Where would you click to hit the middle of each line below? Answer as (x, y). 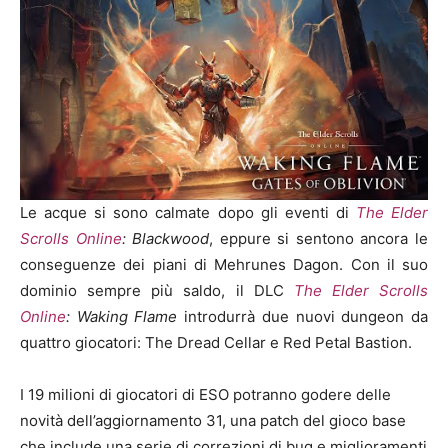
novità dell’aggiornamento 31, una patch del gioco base (213, 421)
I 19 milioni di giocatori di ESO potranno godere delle (205, 395)
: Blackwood (165, 239)
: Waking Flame (122, 317)
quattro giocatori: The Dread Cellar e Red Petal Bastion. (216, 343)
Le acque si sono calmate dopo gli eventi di (188, 213)
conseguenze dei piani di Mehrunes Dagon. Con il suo (224, 265)
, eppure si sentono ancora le (319, 239)
